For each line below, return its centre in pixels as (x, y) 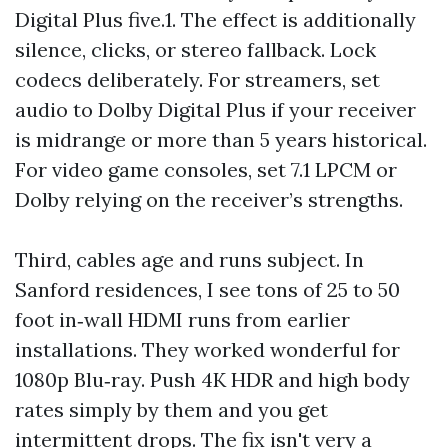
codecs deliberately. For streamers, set (197, 79)
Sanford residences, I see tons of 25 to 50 (207, 289)
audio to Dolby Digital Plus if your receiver (215, 109)
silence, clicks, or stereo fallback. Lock (195, 49)
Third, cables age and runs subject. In (189, 259)
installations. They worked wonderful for (207, 349)
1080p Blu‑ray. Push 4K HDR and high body (212, 379)
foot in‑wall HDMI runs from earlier (182, 319)
